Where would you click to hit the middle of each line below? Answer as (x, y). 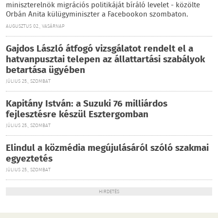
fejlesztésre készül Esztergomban (77, 115)
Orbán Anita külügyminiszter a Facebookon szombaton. (97, 14)
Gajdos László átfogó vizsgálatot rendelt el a (100, 49)
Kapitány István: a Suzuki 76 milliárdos (87, 104)
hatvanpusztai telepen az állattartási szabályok (105, 60)
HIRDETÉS (109, 192)
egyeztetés (29, 159)
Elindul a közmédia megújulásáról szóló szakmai (107, 148)
